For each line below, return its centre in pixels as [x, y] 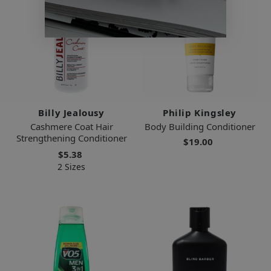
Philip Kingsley [200, 112]
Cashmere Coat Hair [71, 126]
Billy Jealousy [71, 112]
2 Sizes [71, 166]
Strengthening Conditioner [71, 138]
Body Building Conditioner [200, 126]
